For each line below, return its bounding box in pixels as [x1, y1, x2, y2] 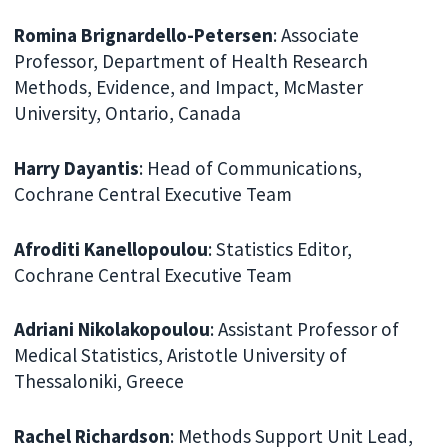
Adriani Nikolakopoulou [14, 317, 211, 342]
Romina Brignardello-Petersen [14, 23, 274, 48]
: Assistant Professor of [210, 317, 400, 342]
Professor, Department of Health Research [14, 49, 369, 74]
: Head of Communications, [139, 155, 363, 180]
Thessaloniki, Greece [14, 369, 185, 394]
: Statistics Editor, [208, 236, 353, 261]
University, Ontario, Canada [14, 101, 242, 126]
